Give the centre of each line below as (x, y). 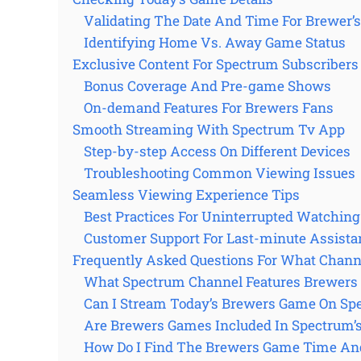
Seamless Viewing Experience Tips (186, 195)
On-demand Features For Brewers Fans (209, 108)
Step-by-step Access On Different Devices (217, 151)
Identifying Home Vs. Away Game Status (215, 43)
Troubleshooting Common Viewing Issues (220, 173)
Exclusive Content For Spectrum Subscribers (216, 64)
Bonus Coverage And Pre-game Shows (207, 86)
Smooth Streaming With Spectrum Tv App (209, 130)
